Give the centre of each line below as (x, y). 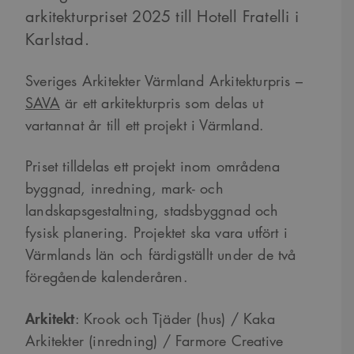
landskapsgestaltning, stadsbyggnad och (152, 210)
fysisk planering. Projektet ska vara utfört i (157, 232)
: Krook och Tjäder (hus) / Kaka (175, 318)
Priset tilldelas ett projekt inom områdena (153, 166)
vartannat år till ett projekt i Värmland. (145, 125)
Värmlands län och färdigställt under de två (161, 254)
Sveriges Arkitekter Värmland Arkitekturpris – (164, 81)
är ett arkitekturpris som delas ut (161, 103)
